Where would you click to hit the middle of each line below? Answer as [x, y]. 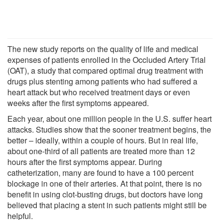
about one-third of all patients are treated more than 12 [101, 151]
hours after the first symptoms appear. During [85, 162]
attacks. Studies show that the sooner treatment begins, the [109, 129]
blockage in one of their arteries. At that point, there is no [105, 183]
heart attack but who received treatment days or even [99, 92]
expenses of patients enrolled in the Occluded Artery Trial [107, 59]
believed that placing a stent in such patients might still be [107, 205]
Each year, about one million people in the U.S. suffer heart [110, 118]
